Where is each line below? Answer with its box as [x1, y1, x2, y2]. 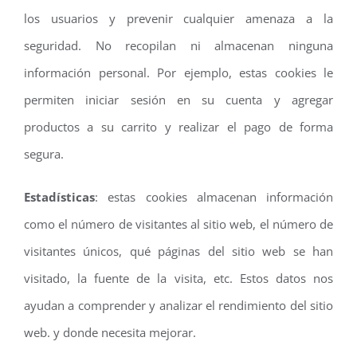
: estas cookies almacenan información [95, 188, 333, 205]
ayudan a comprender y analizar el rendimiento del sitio [24, 296, 333, 313]
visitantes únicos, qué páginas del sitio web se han [24, 242, 333, 259]
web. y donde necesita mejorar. [24, 324, 196, 340]
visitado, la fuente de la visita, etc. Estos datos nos [24, 269, 333, 286]
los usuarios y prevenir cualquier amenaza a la [24, 10, 333, 26]
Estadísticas [24, 188, 95, 205]
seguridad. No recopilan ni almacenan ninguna [24, 37, 333, 53]
